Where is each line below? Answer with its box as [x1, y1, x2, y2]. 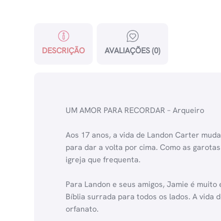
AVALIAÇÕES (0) [105, 45, 160, 56]
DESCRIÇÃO [42, 45, 85, 56]
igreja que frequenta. [66, 154, 141, 165]
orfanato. [66, 204, 99, 215]
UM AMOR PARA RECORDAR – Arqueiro [66, 105, 204, 116]
